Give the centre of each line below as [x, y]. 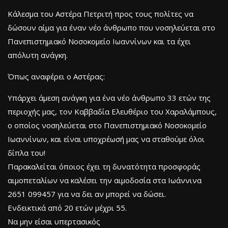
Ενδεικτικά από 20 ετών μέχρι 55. [67, 207]
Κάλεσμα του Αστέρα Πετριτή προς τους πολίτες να [101, 13]
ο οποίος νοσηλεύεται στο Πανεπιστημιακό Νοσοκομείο [107, 125]
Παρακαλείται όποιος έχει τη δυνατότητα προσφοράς [104, 166]
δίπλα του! [26, 152]
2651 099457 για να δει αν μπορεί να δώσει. [87, 194]
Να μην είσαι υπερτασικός [54, 221]
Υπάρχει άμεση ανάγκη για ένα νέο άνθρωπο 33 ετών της [109, 97]
